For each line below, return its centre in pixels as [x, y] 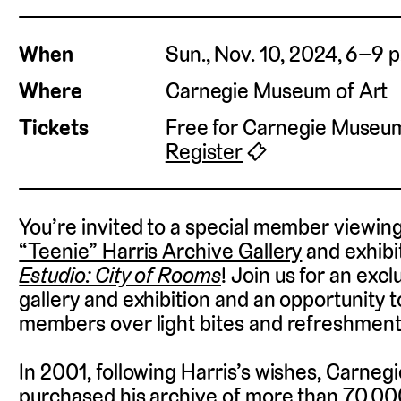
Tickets [54, 127]
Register [204, 151]
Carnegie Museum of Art [277, 91]
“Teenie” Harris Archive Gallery [161, 251]
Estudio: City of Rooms [120, 275]
